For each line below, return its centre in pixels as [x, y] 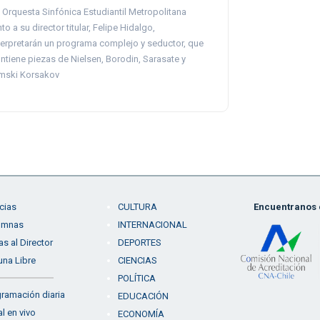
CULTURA [137, 207]
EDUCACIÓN [143, 296]
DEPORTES [139, 242]
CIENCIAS [137, 260]
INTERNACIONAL [152, 225]
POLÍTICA [136, 278]
